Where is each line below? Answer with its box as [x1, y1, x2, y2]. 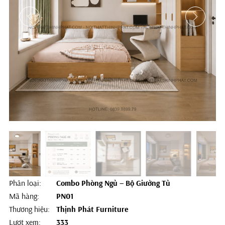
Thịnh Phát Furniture [54, 204, 129, 214]
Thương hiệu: [9, 204, 50, 214]
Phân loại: [9, 178, 41, 188]
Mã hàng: [9, 191, 39, 201]
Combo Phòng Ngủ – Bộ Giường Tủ [54, 178, 170, 188]
